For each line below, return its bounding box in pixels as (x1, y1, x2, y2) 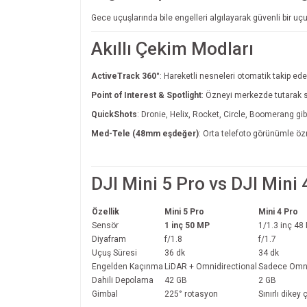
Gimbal (92, 288, 118, 299)
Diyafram (92, 234, 126, 244)
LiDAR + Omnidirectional (164, 261, 257, 271)
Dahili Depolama (92, 275, 153, 285)
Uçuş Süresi (92, 247, 137, 258)
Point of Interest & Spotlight (91, 90, 201, 100)
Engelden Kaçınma (92, 261, 163, 271)
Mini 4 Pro (258, 206, 298, 217)
